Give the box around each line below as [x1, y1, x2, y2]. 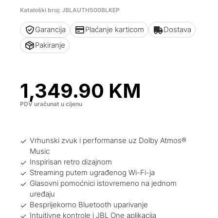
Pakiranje [35, 40, 66, 50]
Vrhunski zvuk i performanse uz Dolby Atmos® [30, 136, 187, 145]
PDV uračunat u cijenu [20, 100, 83, 108]
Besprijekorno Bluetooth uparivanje [30, 200, 148, 210]
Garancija [35, 25, 66, 34]
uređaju [30, 189, 55, 199]
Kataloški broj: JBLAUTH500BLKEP [20, 6, 120, 14]
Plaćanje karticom [85, 25, 145, 34]
